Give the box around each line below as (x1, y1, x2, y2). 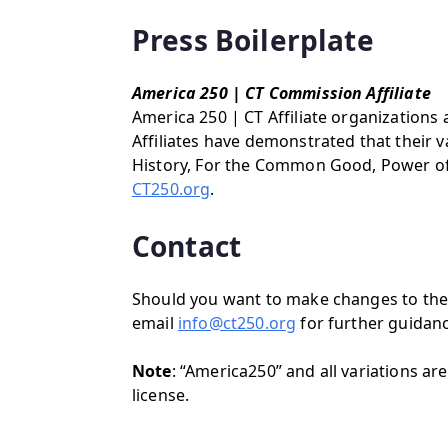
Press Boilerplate (132, 21, 374, 59)
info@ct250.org (177, 312, 297, 334)
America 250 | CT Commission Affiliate (132, 82, 431, 104)
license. (132, 384, 190, 406)
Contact (132, 227, 242, 265)
